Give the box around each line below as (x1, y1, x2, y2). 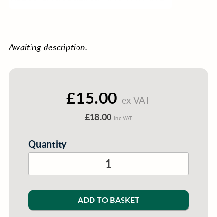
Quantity (28, 137, 67, 151)
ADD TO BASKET (77, 194, 139, 205)
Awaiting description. (8, 41, 88, 53)
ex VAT (121, 93, 151, 107)
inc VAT (114, 114, 133, 122)
